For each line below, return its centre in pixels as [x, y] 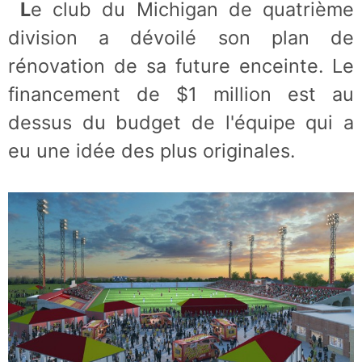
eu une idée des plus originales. [152, 151]
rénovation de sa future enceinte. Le [181, 66]
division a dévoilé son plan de [181, 38]
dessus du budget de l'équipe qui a [181, 122]
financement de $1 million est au [181, 94]
